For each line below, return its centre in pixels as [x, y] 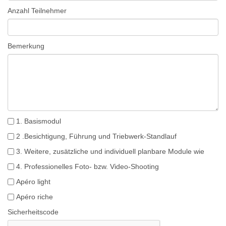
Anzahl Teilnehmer [37, 11]
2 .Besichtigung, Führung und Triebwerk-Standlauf [96, 136]
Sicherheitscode [33, 212]
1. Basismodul [39, 121]
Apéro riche [35, 197]
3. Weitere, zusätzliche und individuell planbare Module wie [110, 151]
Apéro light [33, 182]
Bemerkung [26, 46]
